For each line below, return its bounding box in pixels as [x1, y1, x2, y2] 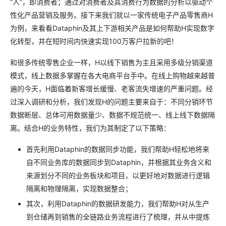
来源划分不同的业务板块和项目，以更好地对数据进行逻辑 [26, 171, 210, 180]
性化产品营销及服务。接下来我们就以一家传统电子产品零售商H [10, 11, 213, 19]
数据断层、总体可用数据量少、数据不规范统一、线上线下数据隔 [10, 110, 215, 119]
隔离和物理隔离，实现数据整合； [26, 184, 132, 193]
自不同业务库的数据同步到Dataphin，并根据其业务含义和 [26, 158, 211, 166]
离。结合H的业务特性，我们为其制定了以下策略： [10, 124, 171, 132]
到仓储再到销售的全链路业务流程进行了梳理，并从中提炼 [26, 212, 210, 221]
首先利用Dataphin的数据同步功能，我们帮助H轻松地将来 [26, 145, 209, 153]
